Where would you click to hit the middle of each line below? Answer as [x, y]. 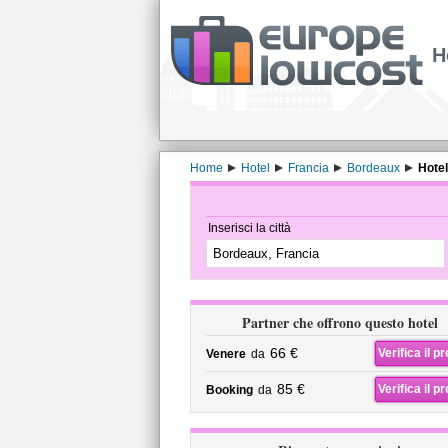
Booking [229, 390]
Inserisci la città [249, 228]
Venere [225, 354]
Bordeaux [373, 168]
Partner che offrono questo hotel [339, 322]
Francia [308, 168]
